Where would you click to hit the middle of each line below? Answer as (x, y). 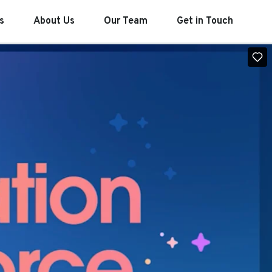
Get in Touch (205, 21)
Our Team (126, 21)
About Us (54, 21)
